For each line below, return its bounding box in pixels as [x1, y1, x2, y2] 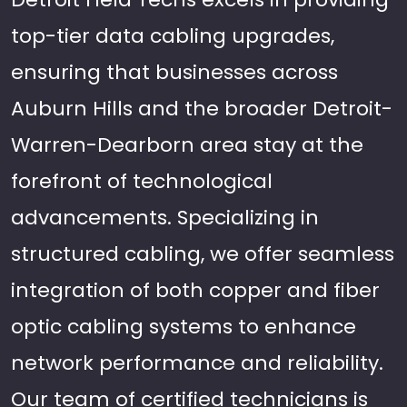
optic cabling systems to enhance [11, 313, 356, 341]
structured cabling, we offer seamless [11, 240, 394, 268]
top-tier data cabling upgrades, [11, 22, 334, 50]
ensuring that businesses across [11, 58, 338, 86]
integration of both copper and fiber [11, 276, 380, 304]
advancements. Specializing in [11, 203, 319, 232]
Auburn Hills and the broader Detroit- [11, 94, 392, 123]
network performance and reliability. [11, 349, 383, 377]
